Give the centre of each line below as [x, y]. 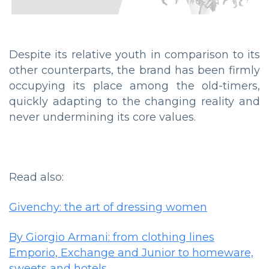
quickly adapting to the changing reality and [134, 102]
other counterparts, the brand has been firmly [134, 71]
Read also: [36, 177]
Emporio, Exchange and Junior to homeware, [131, 253]
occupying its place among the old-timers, [134, 86]
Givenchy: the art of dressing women [108, 207]
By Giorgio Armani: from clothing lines [112, 237]
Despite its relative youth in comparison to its [134, 55]
